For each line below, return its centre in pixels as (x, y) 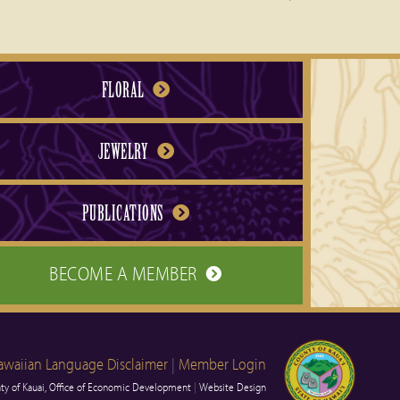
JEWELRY (125, 151)
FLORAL (125, 90)
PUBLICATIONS (125, 213)
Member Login (222, 363)
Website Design (233, 386)
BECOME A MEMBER (125, 273)
